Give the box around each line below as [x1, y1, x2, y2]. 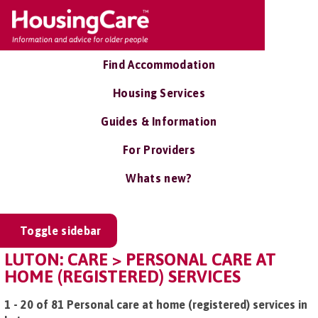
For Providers [122, 143, 196, 156]
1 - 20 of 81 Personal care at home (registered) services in [4, 298, 307, 311]
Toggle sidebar [20, 224, 102, 237]
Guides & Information [101, 115, 217, 128]
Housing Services [112, 87, 206, 99]
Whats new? [126, 172, 192, 185]
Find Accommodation [102, 58, 216, 71]
